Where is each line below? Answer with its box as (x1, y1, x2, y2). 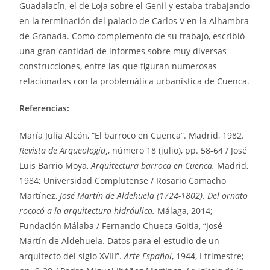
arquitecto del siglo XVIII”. (19, 250, 125, 262)
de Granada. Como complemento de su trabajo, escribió (19, 30, 245, 42)
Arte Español (124, 250, 172, 262)
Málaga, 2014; (157, 204, 213, 216)
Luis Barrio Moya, (19, 159, 92, 171)
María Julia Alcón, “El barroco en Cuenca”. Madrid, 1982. (19, 129, 245, 141)
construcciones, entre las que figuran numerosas (19, 60, 218, 72)
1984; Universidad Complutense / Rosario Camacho (19, 174, 227, 186)
